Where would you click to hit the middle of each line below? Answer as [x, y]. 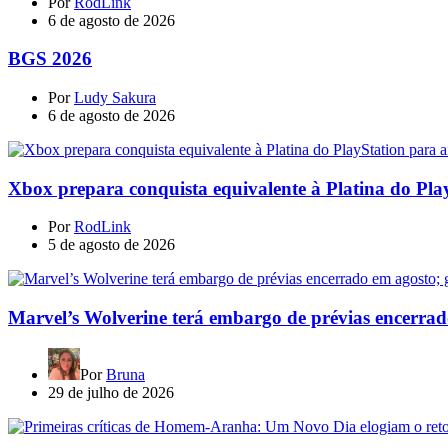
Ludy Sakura [115, 97]
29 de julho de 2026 [111, 392]
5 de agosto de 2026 [111, 245]
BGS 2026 [50, 59]
